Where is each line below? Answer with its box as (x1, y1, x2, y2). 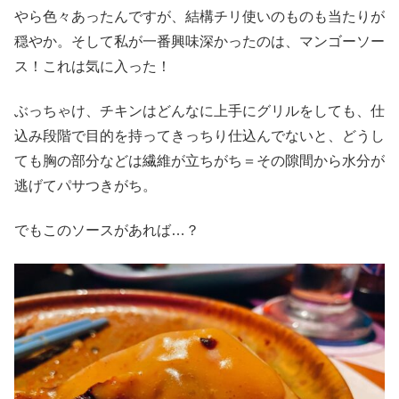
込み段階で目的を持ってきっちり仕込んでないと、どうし (14, 127, 385, 143)
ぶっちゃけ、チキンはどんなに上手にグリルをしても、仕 (14, 102, 385, 118)
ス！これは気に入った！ (14, 58, 171, 74)
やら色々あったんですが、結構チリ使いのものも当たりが (14, 8, 385, 24)
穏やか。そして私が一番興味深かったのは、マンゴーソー (14, 33, 385, 49)
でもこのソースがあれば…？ (14, 223, 199, 239)
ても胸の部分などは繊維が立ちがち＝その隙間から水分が (14, 152, 385, 168)
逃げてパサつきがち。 (14, 177, 157, 193)
